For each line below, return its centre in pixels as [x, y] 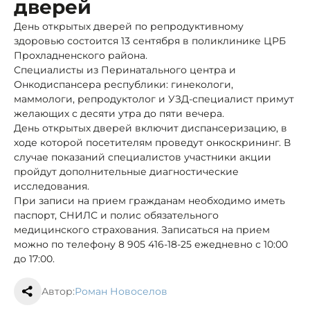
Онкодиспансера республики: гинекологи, [124, 84]
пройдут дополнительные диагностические [126, 171]
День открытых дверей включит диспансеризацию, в [151, 128]
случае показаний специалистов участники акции [143, 157]
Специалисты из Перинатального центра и [125, 70]
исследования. [52, 186]
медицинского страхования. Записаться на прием [142, 229]
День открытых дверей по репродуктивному [129, 26]
